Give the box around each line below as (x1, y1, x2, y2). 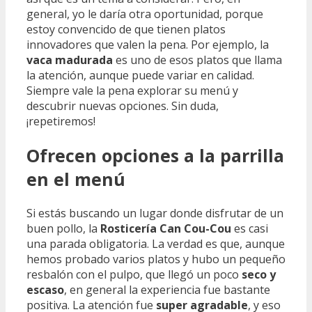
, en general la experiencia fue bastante (64, 281, 270, 297)
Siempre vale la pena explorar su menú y (26, 83, 238, 99)
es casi (231, 220, 268, 236)
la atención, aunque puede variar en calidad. (26, 68, 254, 84)
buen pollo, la (26, 220, 100, 236)
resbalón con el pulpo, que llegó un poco (26, 266, 242, 282)
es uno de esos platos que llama (113, 52, 282, 68)
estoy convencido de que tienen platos (26, 22, 226, 38)
